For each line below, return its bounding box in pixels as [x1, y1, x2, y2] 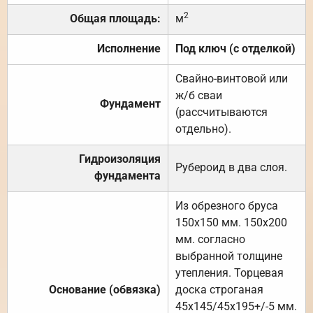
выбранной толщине [175, 249, 282, 263]
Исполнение [97, 41, 161, 55]
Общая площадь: [70, 11, 161, 25]
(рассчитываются [175, 105, 268, 119]
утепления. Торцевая [175, 265, 284, 279]
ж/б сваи [175, 88, 222, 102]
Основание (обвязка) [49, 282, 161, 296]
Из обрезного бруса [175, 198, 278, 212]
